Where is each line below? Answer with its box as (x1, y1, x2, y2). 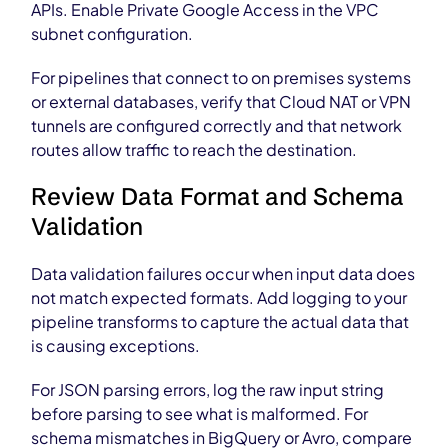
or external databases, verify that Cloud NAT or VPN (31, 91, 412, 112)
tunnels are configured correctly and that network (31, 115, 403, 136)
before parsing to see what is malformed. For (31, 403, 369, 424)
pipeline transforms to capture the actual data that (31, 311, 410, 332)
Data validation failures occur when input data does (31, 263, 416, 284)
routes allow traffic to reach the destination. (31, 139, 358, 160)
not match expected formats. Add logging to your (31, 287, 408, 308)
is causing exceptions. (31, 335, 201, 356)
